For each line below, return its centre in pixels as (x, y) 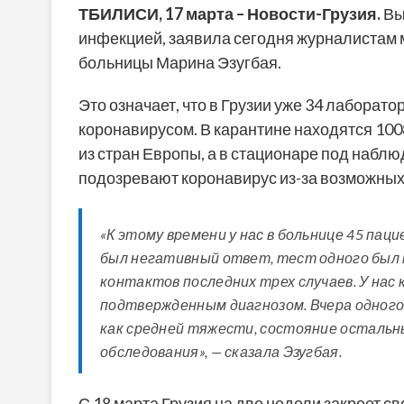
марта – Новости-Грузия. (283, 14)
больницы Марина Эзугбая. (180, 63)
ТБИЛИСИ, (122, 14)
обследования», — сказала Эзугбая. (221, 352)
